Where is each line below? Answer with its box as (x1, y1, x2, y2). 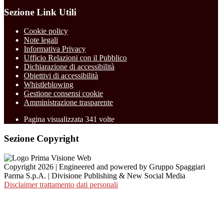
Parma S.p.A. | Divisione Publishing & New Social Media (4, 171, 185, 180)
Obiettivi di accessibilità (24, 71, 98, 80)
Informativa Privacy (24, 45, 86, 54)
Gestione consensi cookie (24, 89, 103, 98)
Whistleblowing (24, 80, 73, 89)
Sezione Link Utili (4, 6, 76, 17)
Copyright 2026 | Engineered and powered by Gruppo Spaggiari (4, 162, 205, 171)
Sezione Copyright (4, 133, 79, 144)
